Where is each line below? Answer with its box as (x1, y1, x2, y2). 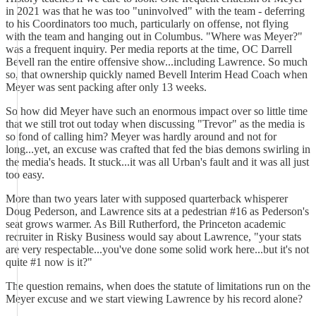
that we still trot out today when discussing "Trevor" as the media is (6, 118, 305, 130)
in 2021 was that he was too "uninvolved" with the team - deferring (6, 5, 305, 17)
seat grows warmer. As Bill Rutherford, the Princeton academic (6, 218, 286, 230)
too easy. (6, 169, 44, 181)
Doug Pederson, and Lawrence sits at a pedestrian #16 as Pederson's (6, 205, 309, 217)
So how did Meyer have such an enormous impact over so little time (6, 105, 308, 117)
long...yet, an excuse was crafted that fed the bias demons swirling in (6, 143, 310, 155)
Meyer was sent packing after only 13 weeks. (6, 81, 207, 93)
